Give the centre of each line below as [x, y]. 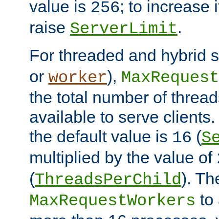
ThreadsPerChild [108, 180]
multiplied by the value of [123, 158]
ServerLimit [124, 29]
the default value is [101, 137]
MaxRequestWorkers [112, 201]
